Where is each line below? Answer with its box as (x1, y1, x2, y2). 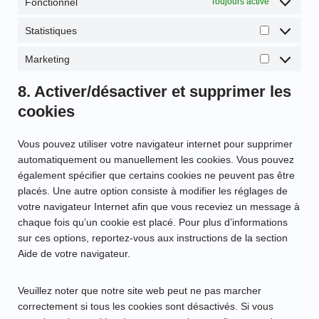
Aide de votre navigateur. (18, 248, 130, 260)
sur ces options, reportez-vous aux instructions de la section (18, 232, 288, 244)
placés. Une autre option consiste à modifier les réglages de (18, 185, 288, 197)
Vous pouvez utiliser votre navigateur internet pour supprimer (18, 138, 293, 150)
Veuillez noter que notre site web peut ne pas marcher (18, 285, 261, 297)
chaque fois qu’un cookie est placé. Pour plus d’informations (18, 216, 288, 229)
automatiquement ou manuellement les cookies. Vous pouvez (18, 154, 294, 166)
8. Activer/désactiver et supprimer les (18, 83, 291, 101)
